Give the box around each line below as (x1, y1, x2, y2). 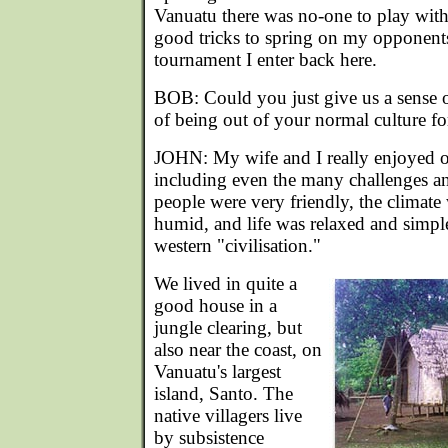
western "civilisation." (154, 235, 321, 256)
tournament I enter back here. (154, 49, 377, 70)
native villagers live (154, 405, 302, 426)
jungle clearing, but (154, 317, 302, 338)
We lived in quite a (154, 273, 297, 294)
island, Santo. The (154, 383, 293, 404)
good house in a (154, 295, 277, 316)
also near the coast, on (154, 339, 322, 360)
